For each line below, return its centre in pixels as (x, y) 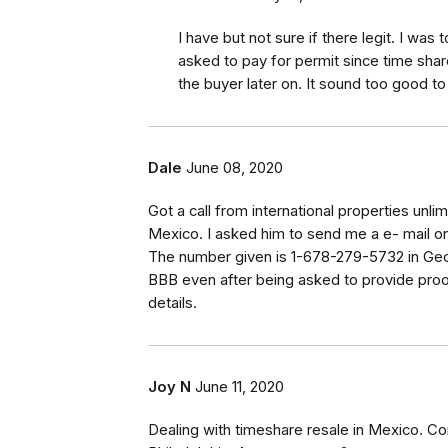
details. (172, 303)
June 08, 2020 (234, 168)
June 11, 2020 (239, 387)
